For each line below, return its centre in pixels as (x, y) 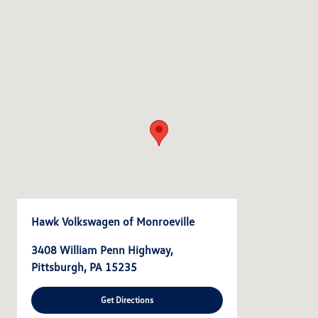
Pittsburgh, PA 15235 (84, 267)
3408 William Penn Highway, (102, 250)
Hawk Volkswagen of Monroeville (113, 221)
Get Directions (127, 300)
